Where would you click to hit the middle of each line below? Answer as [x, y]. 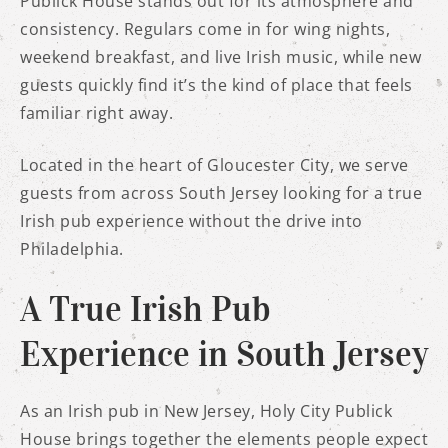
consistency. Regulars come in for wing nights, [205, 28]
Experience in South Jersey [224, 354]
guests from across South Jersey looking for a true [221, 192]
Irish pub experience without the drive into [191, 220]
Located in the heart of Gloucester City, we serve [214, 164]
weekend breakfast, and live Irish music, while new [220, 56]
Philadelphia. [72, 248]
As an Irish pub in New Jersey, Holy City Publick [206, 410]
